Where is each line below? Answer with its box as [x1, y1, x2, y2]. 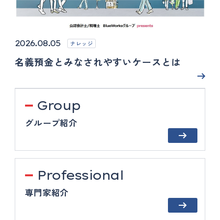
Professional [37, 167, 123, 183]
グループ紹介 [25, 116, 78, 129]
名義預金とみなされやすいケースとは [15, 55, 182, 68]
